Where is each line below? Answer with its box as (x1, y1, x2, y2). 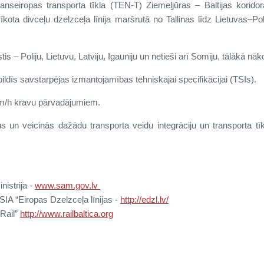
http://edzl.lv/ (120, 194, 169, 204)
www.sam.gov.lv (35, 180, 100, 190)
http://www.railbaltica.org (20, 208, 113, 219)
